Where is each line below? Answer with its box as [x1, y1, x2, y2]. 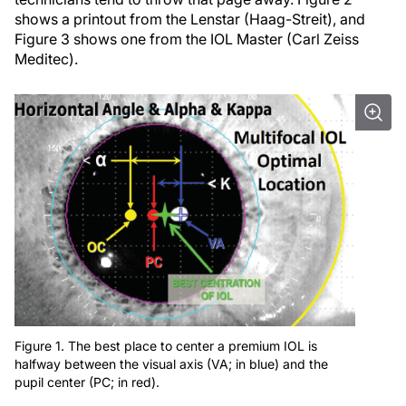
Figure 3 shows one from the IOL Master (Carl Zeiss [14, 30, 359, 48]
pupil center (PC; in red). [14, 373, 159, 390]
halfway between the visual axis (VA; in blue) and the [14, 355, 328, 372]
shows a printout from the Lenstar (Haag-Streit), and [14, 10, 365, 28]
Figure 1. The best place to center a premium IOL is [14, 337, 317, 353]
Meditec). [14, 50, 78, 68]
